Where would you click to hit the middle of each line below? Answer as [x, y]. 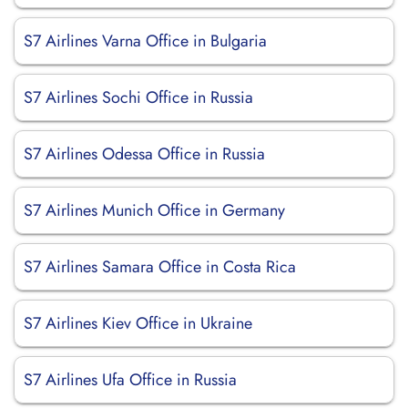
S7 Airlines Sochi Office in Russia [138, 97]
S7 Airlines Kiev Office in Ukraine [138, 323]
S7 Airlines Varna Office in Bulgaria [145, 41]
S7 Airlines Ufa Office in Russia [130, 380]
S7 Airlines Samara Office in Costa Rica [160, 267]
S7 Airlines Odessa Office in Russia [144, 154]
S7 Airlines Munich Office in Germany [154, 210]
